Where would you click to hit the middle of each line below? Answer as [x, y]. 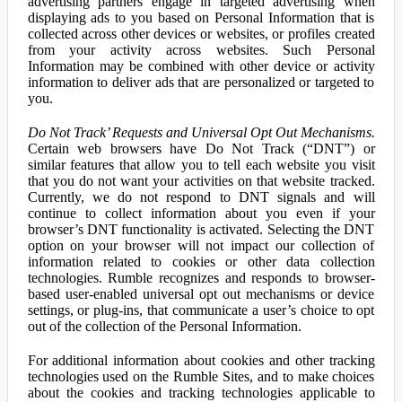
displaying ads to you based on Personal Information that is [201, 17]
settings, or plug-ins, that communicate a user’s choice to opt [201, 310]
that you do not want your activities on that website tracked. [201, 181]
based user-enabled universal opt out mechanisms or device [201, 294]
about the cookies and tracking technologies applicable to [201, 393]
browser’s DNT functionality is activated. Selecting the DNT [201, 229]
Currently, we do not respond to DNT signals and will [201, 197]
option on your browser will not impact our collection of [201, 245]
